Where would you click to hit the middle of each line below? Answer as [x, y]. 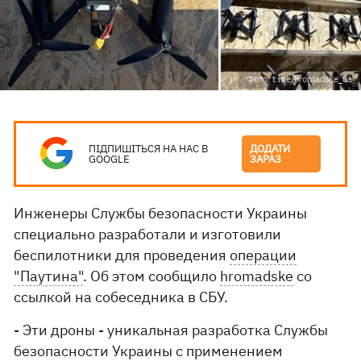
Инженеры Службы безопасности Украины [161, 213]
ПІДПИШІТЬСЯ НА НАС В [149, 149]
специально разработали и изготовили [148, 234]
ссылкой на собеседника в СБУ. [121, 297]
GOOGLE [110, 159]
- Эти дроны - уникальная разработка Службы [171, 330]
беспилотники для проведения [122, 255]
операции [263, 255]
